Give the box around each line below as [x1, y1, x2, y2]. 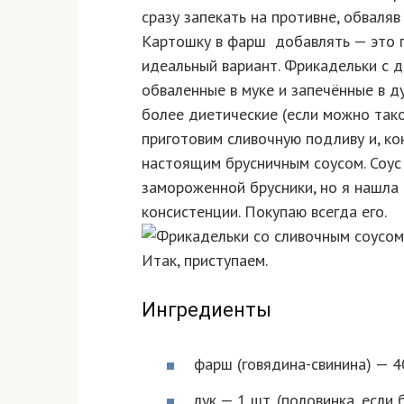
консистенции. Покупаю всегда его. [142, 200, 387, 222]
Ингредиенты [142, 298, 271, 321]
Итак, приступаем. [142, 249, 268, 271]
